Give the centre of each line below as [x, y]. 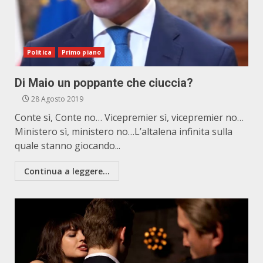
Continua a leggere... [67, 171]
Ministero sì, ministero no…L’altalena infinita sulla [124, 131]
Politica [39, 52]
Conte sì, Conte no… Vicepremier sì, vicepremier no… [129, 117]
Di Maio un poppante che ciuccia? [104, 83]
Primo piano [81, 52]
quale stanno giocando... [68, 146]
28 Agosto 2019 [56, 99]
